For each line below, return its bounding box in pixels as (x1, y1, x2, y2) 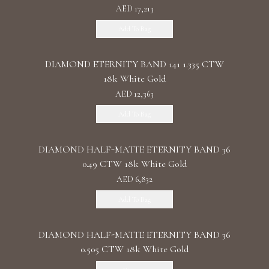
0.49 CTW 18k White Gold (82, 158, 187, 170)
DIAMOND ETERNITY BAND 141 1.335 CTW (45, 58, 224, 70)
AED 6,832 (116, 174, 153, 184)
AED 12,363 (115, 89, 154, 99)
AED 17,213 (115, 4, 154, 14)
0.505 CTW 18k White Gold (80, 243, 189, 255)
